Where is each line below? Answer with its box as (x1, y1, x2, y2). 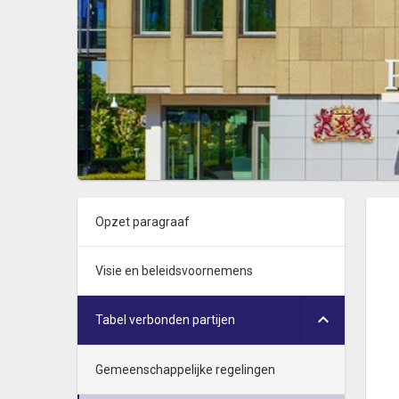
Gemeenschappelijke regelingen (95, 362, 275, 377)
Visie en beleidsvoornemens (95, 264, 253, 278)
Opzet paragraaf (95, 215, 190, 229)
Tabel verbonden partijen (95, 313, 235, 327)
